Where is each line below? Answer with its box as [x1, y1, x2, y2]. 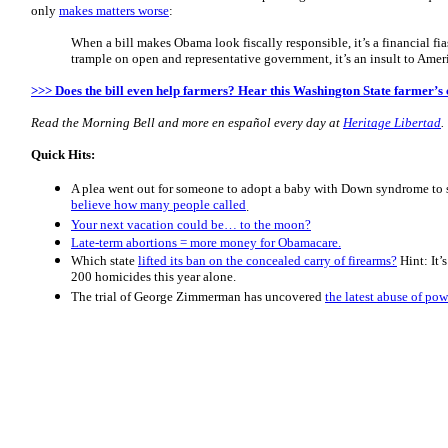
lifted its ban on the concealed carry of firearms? [138, 253, 397, 268]
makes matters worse [59, 3, 169, 18]
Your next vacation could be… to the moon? [71, 217, 311, 232]
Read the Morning [31, 115, 133, 130]
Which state [71, 253, 138, 268]
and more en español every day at [155, 115, 343, 130]
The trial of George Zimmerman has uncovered [71, 289, 325, 304]
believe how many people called [71, 197, 246, 214]
